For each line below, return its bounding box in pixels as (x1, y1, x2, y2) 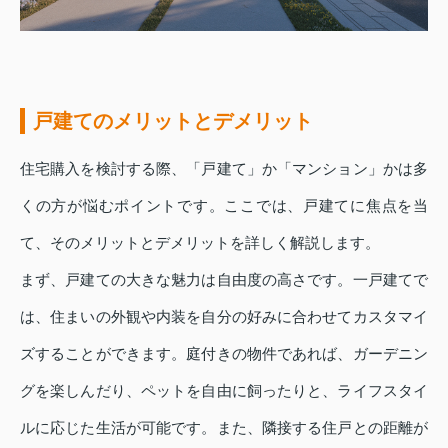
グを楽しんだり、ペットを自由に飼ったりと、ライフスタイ (20, 381, 428, 399)
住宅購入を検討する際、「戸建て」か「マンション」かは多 (20, 159, 428, 177)
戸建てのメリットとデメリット (33, 109, 313, 132)
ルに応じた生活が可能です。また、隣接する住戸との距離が (20, 418, 428, 436)
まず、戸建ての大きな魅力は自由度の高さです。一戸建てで (20, 270, 428, 288)
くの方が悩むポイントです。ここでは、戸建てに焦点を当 (20, 196, 428, 214)
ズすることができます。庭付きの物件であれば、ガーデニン (20, 344, 428, 362)
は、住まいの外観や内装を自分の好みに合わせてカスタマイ (20, 307, 428, 325)
